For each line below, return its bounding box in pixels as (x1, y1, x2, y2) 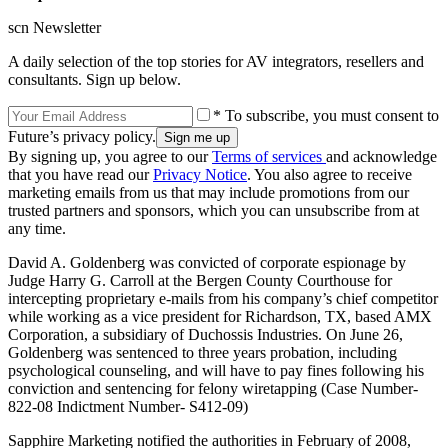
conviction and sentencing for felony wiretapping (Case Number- (8, 379, 418, 397)
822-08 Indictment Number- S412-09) (8, 397, 248, 415)
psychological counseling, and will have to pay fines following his (8, 361, 424, 379)
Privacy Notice (153, 165, 247, 183)
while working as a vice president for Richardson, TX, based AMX (8, 307, 432, 325)
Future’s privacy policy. (8, 127, 156, 145)
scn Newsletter (8, 18, 101, 36)
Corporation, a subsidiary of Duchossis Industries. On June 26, (8, 325, 403, 343)
